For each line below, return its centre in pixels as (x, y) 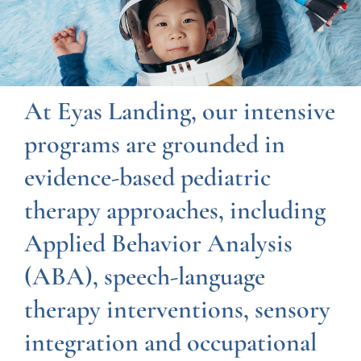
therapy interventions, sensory (177, 309)
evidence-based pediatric (147, 177)
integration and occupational (170, 342)
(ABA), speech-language (144, 276)
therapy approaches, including (174, 210)
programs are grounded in (154, 144)
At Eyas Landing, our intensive (179, 111)
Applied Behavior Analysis (158, 243)
